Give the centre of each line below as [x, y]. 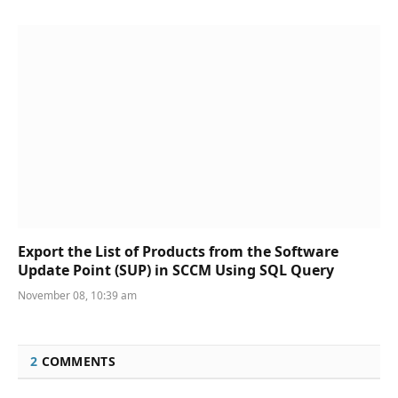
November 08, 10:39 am [77, 296]
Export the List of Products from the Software [178, 252]
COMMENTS [76, 362]
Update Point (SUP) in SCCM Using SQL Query [176, 271]
